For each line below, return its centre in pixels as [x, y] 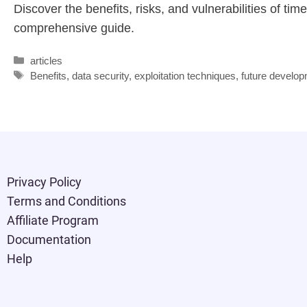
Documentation [49, 239]
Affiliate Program [53, 220]
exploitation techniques [185, 75]
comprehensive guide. [74, 28]
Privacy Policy [44, 182]
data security [101, 75]
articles [47, 60]
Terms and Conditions [66, 201]
